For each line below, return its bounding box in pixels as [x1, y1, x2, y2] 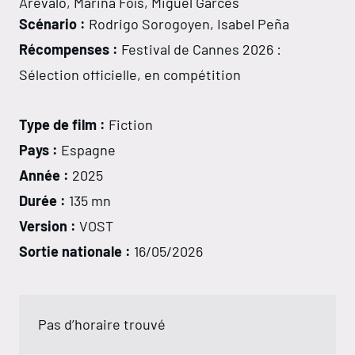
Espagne [58, 141, 116, 159]
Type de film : [19, 116, 105, 134]
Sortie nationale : [19, 242, 131, 261]
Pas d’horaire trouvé [38, 315, 166, 334]
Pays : [19, 141, 58, 159]
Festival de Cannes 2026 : [121, 40, 281, 59]
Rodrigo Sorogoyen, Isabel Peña [89, 15, 289, 33]
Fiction [105, 116, 153, 134]
